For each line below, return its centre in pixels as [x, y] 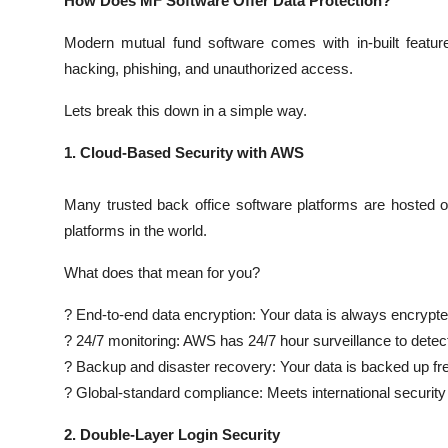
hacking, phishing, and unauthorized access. [208, 68]
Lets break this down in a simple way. [185, 110]
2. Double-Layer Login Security [172, 434]
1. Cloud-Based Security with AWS [184, 152]
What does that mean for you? [162, 272]
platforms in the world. [135, 230]
